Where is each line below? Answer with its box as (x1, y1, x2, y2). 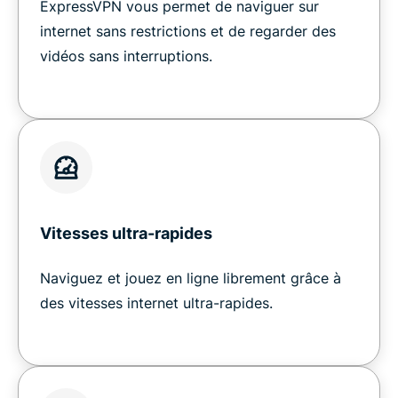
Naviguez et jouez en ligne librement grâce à (40, 268, 341, 287)
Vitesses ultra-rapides (40, 223, 212, 243)
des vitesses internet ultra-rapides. (40, 293, 273, 312)
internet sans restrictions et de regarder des (40, 21, 336, 40)
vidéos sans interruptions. (40, 46, 212, 65)
